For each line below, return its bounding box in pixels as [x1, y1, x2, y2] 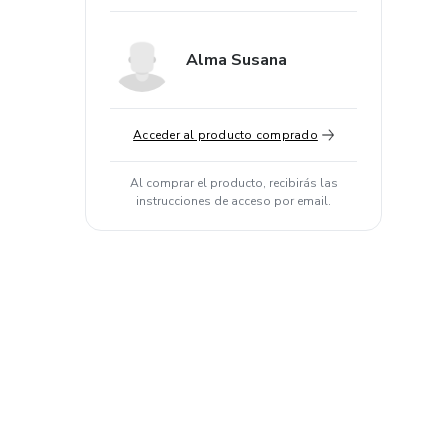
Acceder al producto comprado [133, 127, 318, 143]
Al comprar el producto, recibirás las [129, 175, 338, 191]
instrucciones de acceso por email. [136, 193, 331, 209]
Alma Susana [186, 49, 287, 71]
